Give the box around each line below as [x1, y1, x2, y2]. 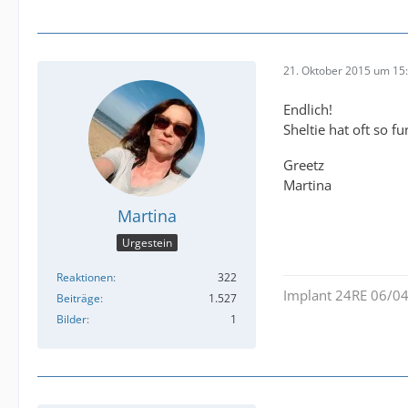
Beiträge [56, 291, 100, 307]
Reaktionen [56, 270, 113, 286]
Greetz [283, 156, 324, 175]
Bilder [56, 311, 87, 328]
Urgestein [121, 235, 172, 251]
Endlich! [283, 99, 332, 118]
